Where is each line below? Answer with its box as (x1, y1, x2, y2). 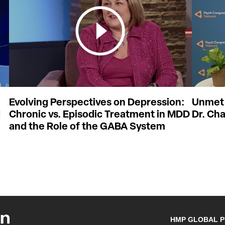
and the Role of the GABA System (9, 122, 165, 133)
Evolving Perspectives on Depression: (9, 98, 184, 108)
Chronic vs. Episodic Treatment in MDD (9, 110, 190, 121)
